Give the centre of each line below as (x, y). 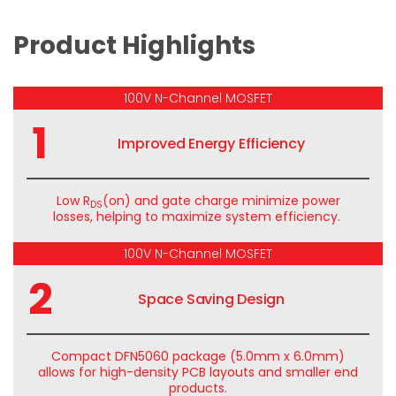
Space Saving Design (211, 299)
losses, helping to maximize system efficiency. (196, 217)
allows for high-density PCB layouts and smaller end (198, 372)
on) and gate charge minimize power (224, 201)
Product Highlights (142, 46)
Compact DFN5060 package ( (144, 356)
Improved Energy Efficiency (211, 144)
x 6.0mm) (312, 356)
